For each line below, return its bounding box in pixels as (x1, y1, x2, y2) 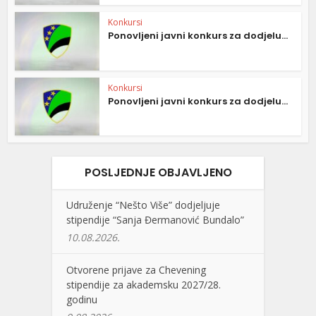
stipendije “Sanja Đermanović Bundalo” (66, 213, 244, 227)
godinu (66, 293, 97, 307)
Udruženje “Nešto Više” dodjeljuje (66, 198, 220, 212)
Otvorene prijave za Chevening (66, 263, 206, 277)
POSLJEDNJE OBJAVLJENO (84, 164, 232, 181)
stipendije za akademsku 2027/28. (66, 278, 221, 292)
